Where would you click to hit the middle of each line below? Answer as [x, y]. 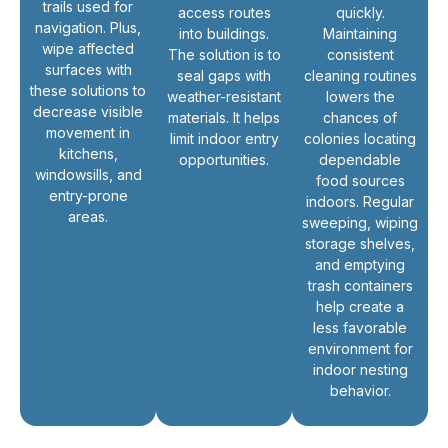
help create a [360, 307]
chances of [360, 118]
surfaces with [88, 70]
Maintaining [360, 34]
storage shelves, [360, 244]
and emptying [360, 265]
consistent [360, 55]
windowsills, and [88, 175]
